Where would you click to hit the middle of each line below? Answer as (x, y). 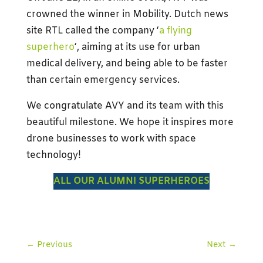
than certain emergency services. (103, 80)
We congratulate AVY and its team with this (125, 106)
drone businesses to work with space (111, 139)
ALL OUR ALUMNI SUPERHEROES (131, 181)
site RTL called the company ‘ (92, 31)
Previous (54, 245)
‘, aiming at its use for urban (137, 48)
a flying (175, 31)
